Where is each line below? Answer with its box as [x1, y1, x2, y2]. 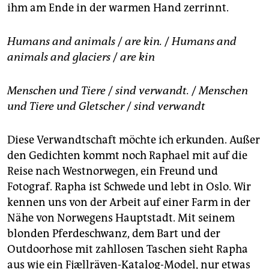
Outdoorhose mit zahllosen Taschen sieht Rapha [7, 242, 248, 256]
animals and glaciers [7, 50, 110, 64]
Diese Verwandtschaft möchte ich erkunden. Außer [7, 133, 260, 147]
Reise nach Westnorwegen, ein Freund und [7, 164, 218, 178]
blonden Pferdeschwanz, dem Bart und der [7, 226, 220, 240]
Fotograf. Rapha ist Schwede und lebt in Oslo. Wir [7, 180, 251, 193]
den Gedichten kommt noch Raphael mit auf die [7, 148, 247, 162]
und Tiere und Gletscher [7, 99, 124, 113]
